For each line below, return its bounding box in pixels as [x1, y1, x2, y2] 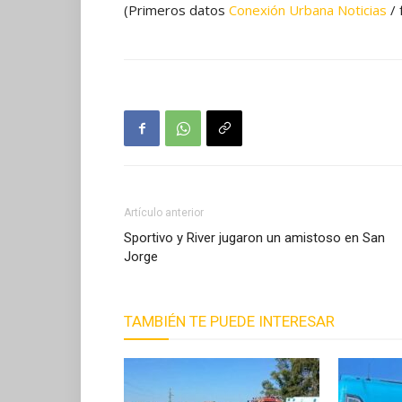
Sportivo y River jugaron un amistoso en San [124, 230, 385, 246]
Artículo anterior [124, 206, 204, 219]
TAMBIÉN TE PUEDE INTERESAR [124, 312, 335, 330]
